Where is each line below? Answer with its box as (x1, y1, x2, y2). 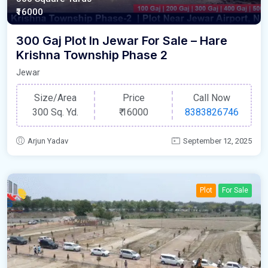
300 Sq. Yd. (32, 106, 79, 118)
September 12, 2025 (183, 136, 252, 145)
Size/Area (34, 92, 77, 104)
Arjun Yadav (28, 136, 68, 145)
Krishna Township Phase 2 (16, 48, 167, 63)
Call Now (193, 92, 231, 104)
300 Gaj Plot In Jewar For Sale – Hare (16, 33, 227, 48)
